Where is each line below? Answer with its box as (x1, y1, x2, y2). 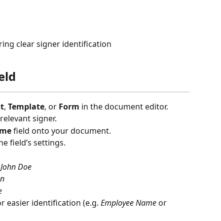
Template (8, 101, 44, 112)
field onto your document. (11, 125, 111, 136)
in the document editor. (79, 101, 168, 112)
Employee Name (101, 197, 156, 209)
